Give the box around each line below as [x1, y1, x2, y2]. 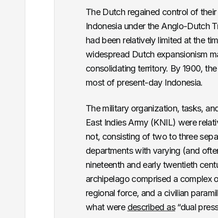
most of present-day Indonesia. [85, 77, 203, 88]
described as [127, 202, 175, 213]
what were [85, 202, 127, 213]
